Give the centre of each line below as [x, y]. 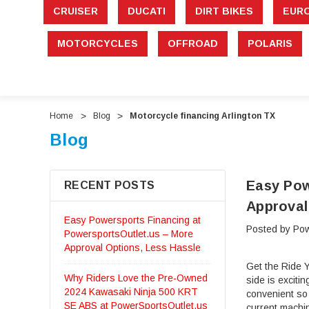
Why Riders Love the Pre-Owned [136, 278]
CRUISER [75, 11]
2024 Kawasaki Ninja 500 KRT [131, 292]
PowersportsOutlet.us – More [129, 234]
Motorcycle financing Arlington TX [202, 116]
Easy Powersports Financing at [132, 220]
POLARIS [270, 44]
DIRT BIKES [224, 11]
